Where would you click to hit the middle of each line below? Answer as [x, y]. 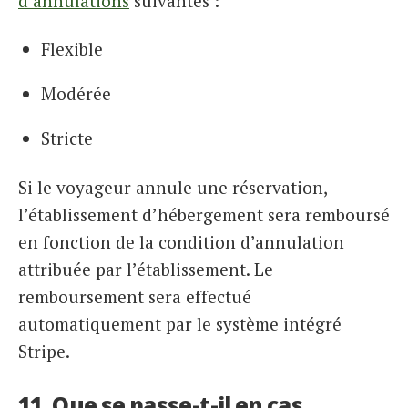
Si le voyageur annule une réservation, [173, 188]
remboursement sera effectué [135, 297]
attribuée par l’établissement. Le [146, 270]
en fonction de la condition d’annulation [181, 242]
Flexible [72, 49]
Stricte [67, 138]
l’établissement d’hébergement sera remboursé [204, 215]
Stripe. [44, 352]
